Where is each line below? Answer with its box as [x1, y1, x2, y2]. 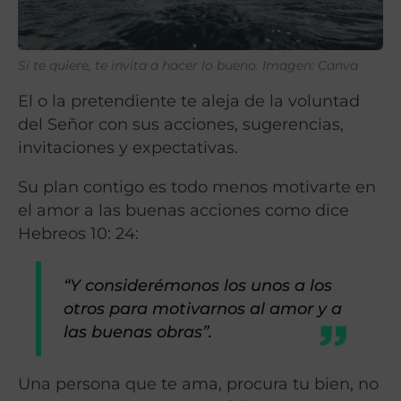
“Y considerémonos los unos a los [64, 276, 333, 295]
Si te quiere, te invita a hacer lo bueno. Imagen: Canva [18, 57, 358, 74]
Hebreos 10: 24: [18, 223, 139, 243]
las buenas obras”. [64, 322, 213, 342]
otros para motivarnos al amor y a [64, 299, 343, 319]
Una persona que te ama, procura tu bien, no [18, 374, 379, 394]
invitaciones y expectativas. [18, 137, 238, 157]
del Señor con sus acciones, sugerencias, [18, 114, 344, 133]
